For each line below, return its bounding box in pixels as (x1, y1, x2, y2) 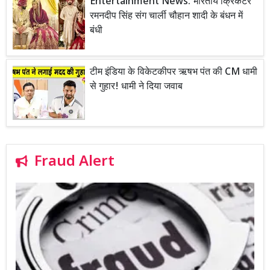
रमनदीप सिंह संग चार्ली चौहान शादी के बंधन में (90, 10, 243, 24)
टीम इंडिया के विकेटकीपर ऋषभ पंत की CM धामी (90, 66, 257, 80)
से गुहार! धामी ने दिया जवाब (90, 81, 183, 94)
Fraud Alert (34, 152, 115, 172)
